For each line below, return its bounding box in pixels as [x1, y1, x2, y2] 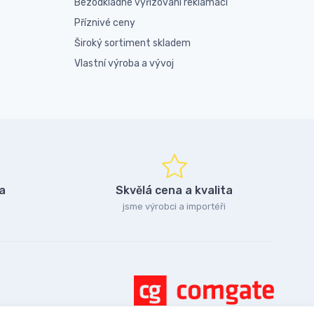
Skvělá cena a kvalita [116, 184, 233, 197]
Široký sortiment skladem [74, 37, 191, 49]
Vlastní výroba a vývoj [74, 57, 174, 69]
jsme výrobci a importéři [123, 201, 226, 212]
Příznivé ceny [74, 17, 135, 29]
